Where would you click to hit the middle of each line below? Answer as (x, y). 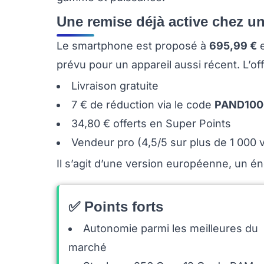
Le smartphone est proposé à (133, 46)
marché (88, 247)
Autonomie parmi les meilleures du (171, 228)
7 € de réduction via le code (143, 105)
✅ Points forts (116, 207)
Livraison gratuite (115, 86)
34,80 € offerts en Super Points (151, 123)
